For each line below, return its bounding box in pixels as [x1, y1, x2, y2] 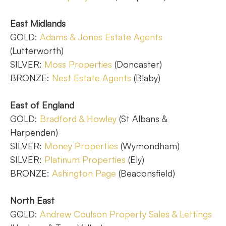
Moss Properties [44, 59, 112, 70]
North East [10, 195, 54, 206]
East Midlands [10, 18, 66, 29]
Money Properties [44, 140, 118, 151]
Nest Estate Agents [52, 72, 131, 83]
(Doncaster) [112, 59, 162, 70]
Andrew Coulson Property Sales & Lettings [40, 208, 212, 219]
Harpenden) [10, 127, 58, 138]
